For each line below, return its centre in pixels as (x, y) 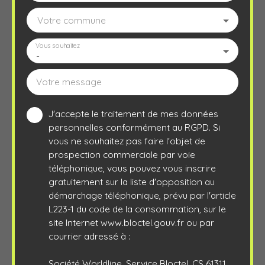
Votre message (69, 81)
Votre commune (72, 20)
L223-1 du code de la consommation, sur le (137, 209)
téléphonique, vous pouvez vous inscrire (132, 168)
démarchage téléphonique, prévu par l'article (142, 195)
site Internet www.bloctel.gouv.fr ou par (131, 222)
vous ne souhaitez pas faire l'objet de (127, 140)
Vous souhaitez (58, 46)
